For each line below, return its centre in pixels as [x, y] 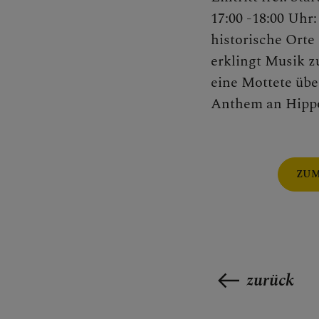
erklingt [237, 62]
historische [248, 40]
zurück [270, 281]
